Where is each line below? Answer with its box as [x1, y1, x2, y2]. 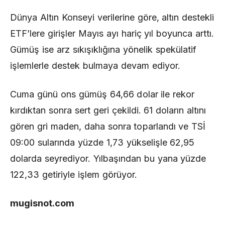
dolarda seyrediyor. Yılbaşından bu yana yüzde [10, 153, 206, 164]
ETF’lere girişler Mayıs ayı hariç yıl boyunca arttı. [10, 28, 214, 39]
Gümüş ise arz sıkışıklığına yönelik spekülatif [10, 44, 196, 55]
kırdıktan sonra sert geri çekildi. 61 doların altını [10, 105, 206, 116]
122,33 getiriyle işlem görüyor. [10, 169, 137, 180]
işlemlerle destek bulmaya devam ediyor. [10, 60, 180, 71]
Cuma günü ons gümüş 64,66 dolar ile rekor [10, 89, 195, 99]
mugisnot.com [10, 198, 74, 208]
